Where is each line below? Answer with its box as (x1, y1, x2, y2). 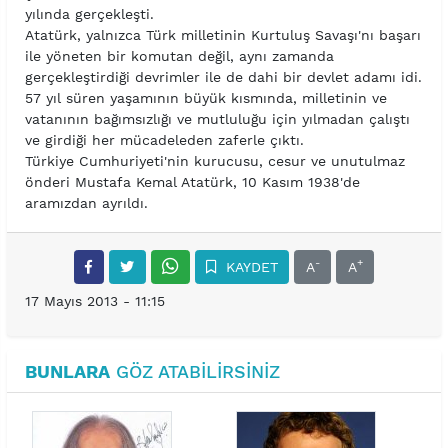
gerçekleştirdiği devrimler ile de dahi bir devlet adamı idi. (24, 69, 422, 86)
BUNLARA (24, 360, 110, 382)
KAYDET (220, 258, 278, 275)
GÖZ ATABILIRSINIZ (109, 360, 280, 382)
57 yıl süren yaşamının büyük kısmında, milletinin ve (24, 90, 387, 107)
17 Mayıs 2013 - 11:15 (24, 292, 165, 309)
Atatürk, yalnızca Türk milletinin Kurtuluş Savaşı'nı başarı (24, 27, 421, 44)
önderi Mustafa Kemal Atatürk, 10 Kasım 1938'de (24, 174, 360, 191)
